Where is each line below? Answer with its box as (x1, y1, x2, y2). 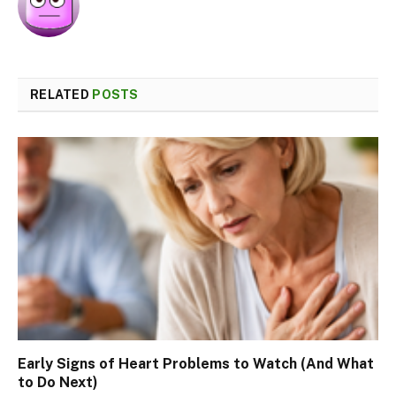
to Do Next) (18, 373, 98, 391)
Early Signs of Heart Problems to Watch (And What (18, 354, 374, 372)
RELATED (30, 88, 93, 103)
